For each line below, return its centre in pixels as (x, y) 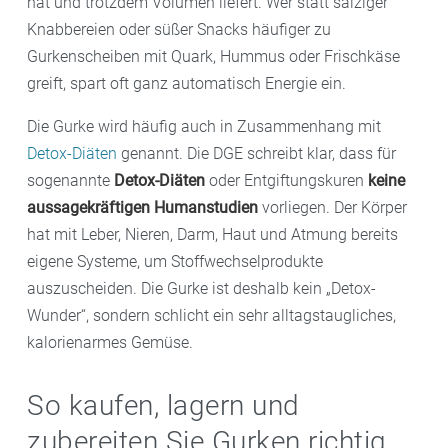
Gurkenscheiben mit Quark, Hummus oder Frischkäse (213, 56)
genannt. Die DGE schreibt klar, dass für (256, 153)
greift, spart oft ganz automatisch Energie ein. (186, 83)
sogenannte (70, 180)
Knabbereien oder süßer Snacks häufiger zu (179, 29)
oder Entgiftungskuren (286, 180)
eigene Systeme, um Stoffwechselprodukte (175, 261)
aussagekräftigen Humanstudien (142, 207)
